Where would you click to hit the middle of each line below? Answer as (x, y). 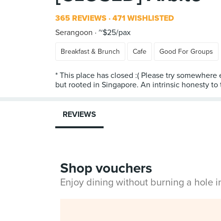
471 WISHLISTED (142, 18)
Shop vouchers (106, 168)
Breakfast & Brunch (90, 52)
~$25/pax (114, 33)
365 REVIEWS (81, 18)
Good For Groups (186, 52)
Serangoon (74, 33)
